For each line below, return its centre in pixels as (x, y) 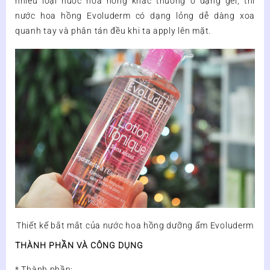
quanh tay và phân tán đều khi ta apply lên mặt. (113, 31)
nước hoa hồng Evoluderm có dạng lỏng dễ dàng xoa (135, 16)
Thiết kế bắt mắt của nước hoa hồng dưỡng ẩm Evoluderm (135, 226)
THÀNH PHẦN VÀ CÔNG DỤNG (79, 246)
